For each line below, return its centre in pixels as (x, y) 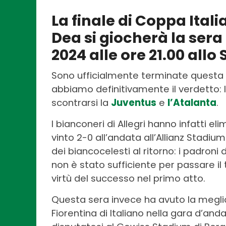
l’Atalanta (192, 102)
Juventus (134, 102)
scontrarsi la (81, 102)
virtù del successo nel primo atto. (128, 178)
